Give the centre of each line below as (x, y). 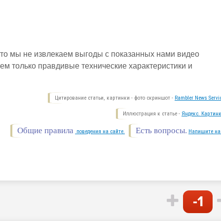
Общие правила (45, 130)
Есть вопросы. (161, 130)
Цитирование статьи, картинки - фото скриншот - (115, 98)
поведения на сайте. (100, 131)
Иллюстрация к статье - (152, 114)
